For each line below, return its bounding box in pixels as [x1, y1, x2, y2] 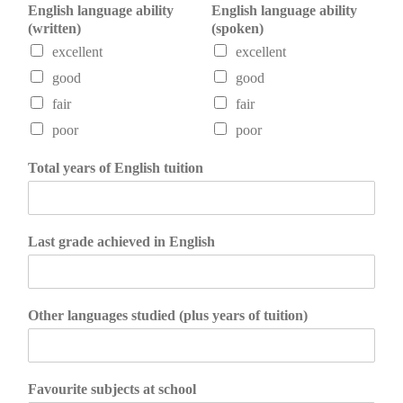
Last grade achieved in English [28, 234, 215, 250]
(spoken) [211, 21, 264, 37]
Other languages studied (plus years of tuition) [28, 308, 308, 324]
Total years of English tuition [28, 160, 203, 176]
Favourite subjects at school [28, 381, 196, 398]
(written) [28, 21, 81, 37]
